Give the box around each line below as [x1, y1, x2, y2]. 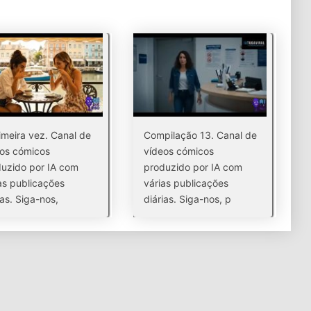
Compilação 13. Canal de [144, 129, 258, 141]
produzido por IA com [144, 161, 243, 173]
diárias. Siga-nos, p [144, 193, 232, 205]
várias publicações [144, 177, 229, 189]
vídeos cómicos [144, 145, 215, 157]
